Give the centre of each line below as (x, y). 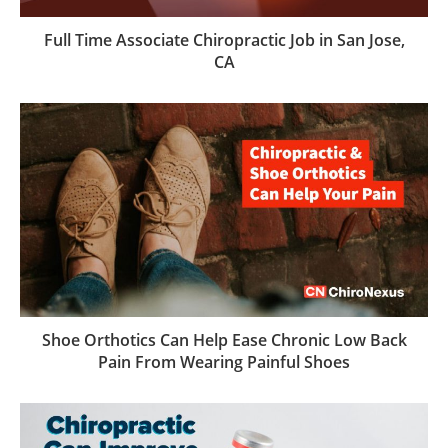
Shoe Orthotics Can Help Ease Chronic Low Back (224, 339)
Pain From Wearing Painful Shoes (224, 361)
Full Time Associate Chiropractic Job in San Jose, (224, 40)
